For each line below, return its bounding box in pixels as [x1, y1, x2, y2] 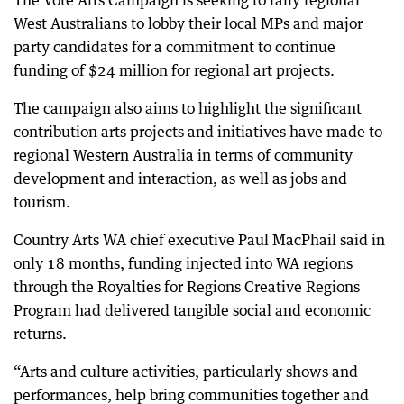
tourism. [14, 193, 70, 211]
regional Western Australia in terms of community [14, 146, 353, 164]
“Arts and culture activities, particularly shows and [14, 363, 358, 381]
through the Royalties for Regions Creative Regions [14, 278, 360, 296]
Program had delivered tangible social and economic [14, 301, 371, 319]
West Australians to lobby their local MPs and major [14, 14, 363, 32]
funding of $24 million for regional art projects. [14, 61, 335, 79]
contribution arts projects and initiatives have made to [14, 123, 382, 141]
